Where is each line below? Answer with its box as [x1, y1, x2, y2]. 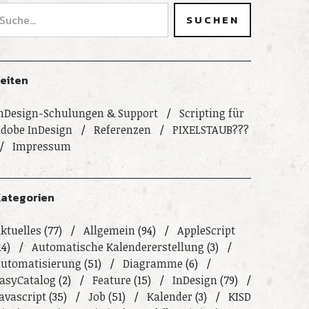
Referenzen [93, 122, 151, 137]
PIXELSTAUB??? [172, 122, 249, 137]
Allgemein [83, 223, 135, 238]
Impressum [12, 139, 71, 154]
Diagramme [122, 256, 183, 271]
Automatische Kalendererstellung [31, 239, 204, 255]
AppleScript [177, 223, 235, 238]
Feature [92, 272, 131, 288]
